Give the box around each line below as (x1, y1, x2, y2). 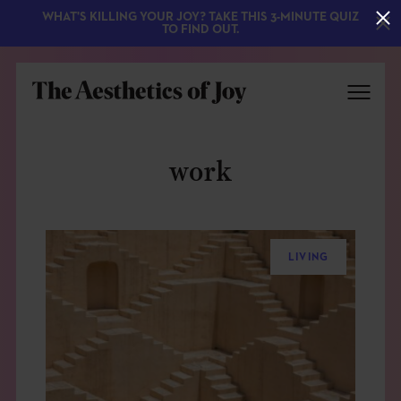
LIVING (287, 252, 329, 263)
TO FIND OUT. (162, 23, 239, 36)
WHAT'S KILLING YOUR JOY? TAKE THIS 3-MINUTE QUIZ (42, 11, 359, 23)
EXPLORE (31, 288, 115, 305)
